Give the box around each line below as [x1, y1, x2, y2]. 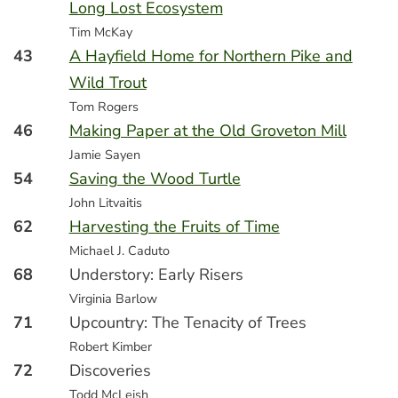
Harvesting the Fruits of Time [68, 216, 280, 237]
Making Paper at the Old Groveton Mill [68, 120, 346, 141]
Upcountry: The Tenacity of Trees [68, 312, 306, 333]
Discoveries [68, 360, 151, 381]
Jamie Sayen [68, 146, 140, 163]
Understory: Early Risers [68, 264, 243, 285]
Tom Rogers [68, 98, 139, 115]
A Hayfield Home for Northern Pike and [68, 45, 353, 67]
